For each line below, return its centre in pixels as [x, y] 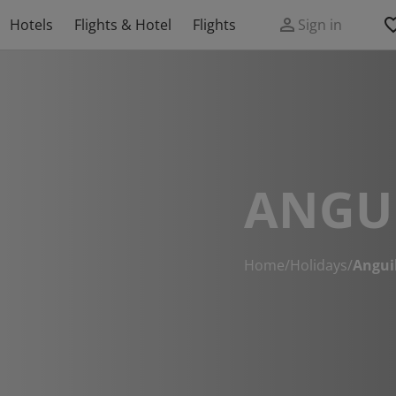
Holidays [319, 265]
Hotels [31, 25]
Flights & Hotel [123, 25]
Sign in [320, 25]
